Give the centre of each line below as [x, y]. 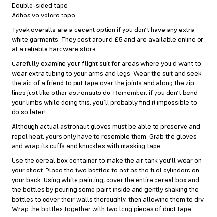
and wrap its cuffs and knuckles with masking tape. [87, 146]
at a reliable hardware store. [54, 49]
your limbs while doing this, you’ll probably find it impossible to [104, 102]
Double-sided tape [40, 6]
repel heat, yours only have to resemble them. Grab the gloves [104, 136]
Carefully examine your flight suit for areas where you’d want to [106, 64]
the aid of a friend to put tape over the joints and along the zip [103, 83]
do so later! [29, 112]
